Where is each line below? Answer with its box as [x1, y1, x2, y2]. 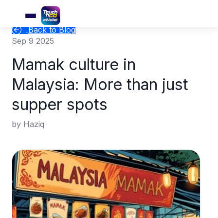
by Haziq [12, 119, 44, 129]
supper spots [12, 95, 108, 114]
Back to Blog [28, 25, 75, 35]
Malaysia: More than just [12, 75, 188, 94]
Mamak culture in [12, 55, 136, 74]
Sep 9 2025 [12, 36, 54, 46]
